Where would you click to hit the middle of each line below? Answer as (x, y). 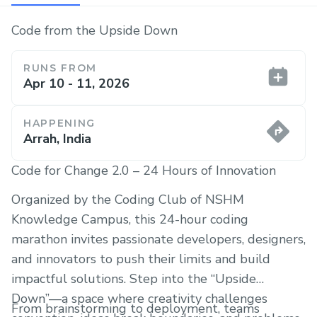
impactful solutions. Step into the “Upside (134, 279)
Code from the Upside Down (94, 30)
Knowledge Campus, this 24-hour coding (130, 219)
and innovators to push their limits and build (141, 259)
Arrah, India (57, 138)
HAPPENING (60, 123)
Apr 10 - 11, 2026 (76, 83)
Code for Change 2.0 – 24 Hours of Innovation (144, 170)
